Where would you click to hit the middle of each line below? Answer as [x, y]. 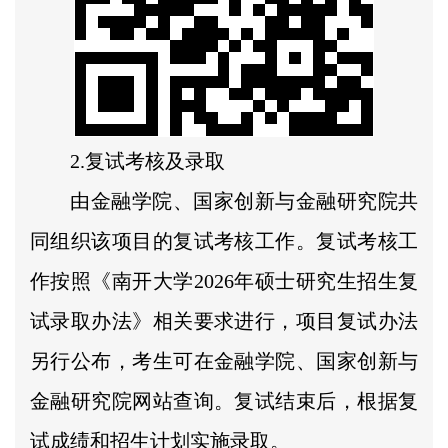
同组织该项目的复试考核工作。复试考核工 [224, 240]
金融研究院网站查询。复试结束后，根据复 [224, 400]
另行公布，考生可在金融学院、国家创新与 [224, 360]
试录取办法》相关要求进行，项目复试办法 [224, 320]
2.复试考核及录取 [147, 160]
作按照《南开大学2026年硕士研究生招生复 [224, 280]
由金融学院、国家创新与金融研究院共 [244, 200]
